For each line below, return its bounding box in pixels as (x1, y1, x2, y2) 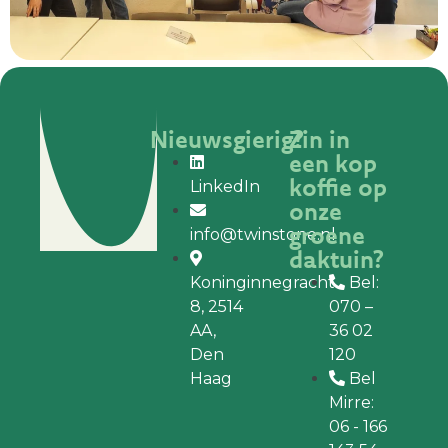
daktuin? (289, 243, 385, 274)
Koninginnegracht (190, 272, 336, 292)
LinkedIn (190, 176, 261, 196)
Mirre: (329, 392, 375, 412)
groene (289, 219, 366, 250)
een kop (289, 147, 378, 178)
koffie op (289, 171, 388, 202)
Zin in (289, 123, 351, 154)
